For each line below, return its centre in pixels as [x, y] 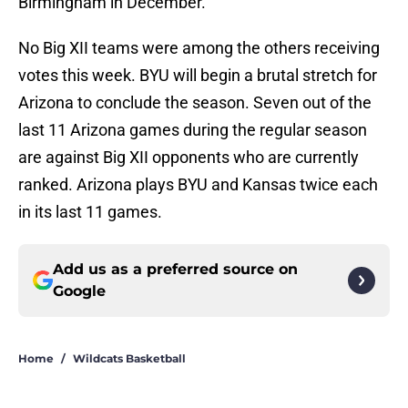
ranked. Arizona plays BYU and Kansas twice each [198, 185]
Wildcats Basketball [129, 359]
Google [79, 291]
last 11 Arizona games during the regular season [193, 130]
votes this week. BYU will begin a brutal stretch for [198, 76]
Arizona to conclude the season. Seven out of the [195, 103]
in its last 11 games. [90, 212]
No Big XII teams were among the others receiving [199, 48]
